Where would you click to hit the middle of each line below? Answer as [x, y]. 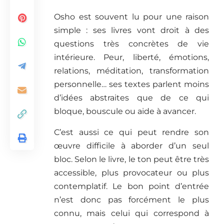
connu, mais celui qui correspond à [131, 213]
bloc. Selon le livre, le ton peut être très [131, 159]
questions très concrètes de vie [131, 44]
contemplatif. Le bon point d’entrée [131, 186]
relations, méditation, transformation [131, 71]
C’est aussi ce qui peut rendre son [131, 132]
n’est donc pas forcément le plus [131, 200]
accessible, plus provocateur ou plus [131, 173]
